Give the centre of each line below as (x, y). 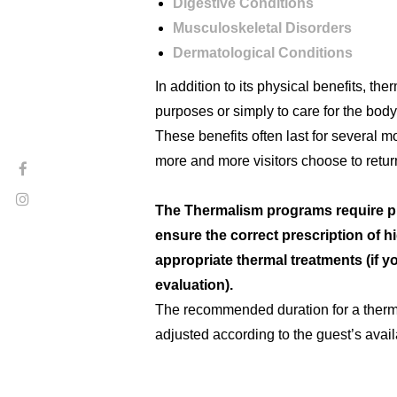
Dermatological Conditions (262, 53)
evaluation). (194, 285)
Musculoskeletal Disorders (262, 28)
